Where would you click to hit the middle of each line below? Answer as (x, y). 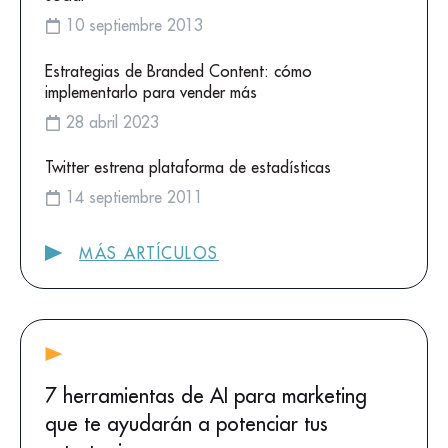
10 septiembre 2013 (134, 24)
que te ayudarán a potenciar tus (186, 423)
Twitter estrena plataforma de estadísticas (188, 167)
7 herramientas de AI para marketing (206, 395)
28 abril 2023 (112, 121)
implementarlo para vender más (151, 91)
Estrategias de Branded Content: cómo (178, 70)
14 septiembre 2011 (134, 197)
